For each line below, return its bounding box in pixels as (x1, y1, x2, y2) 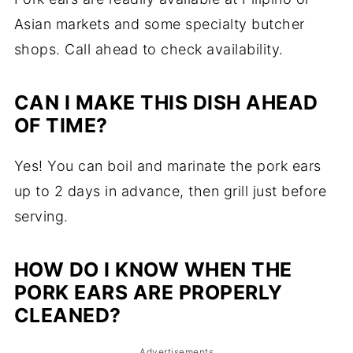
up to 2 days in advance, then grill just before (13, 183, 327, 200)
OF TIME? (13, 113, 108, 138)
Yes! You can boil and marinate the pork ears (13, 158, 321, 175)
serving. (13, 208, 69, 225)
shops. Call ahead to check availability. (13, 41, 284, 58)
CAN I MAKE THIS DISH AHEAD (13, 91, 318, 115)
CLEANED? (13, 303, 121, 328)
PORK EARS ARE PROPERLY (13, 281, 283, 305)
